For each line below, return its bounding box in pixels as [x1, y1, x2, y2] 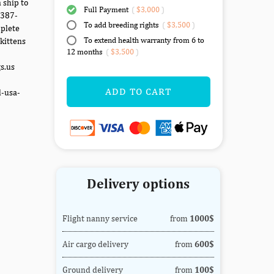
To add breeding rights [81, 20, 161, 30]
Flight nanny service [62, 213, 138, 223]
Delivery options [87, 175, 190, 191]
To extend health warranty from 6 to [81, 35, 204, 45]
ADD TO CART [105, 86, 171, 98]
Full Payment [81, 5, 130, 15]
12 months [66, 47, 105, 57]
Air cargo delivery [62, 239, 128, 249]
